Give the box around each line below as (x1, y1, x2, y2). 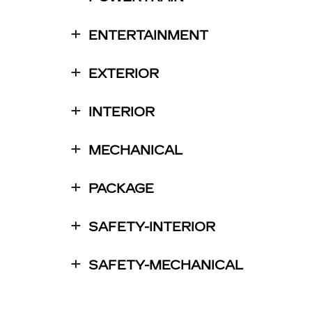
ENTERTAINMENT (88, 28, 208, 44)
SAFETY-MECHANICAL (88, 258, 244, 274)
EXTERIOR (88, 66, 159, 82)
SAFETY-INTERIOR (88, 219, 215, 235)
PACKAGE (88, 181, 154, 197)
